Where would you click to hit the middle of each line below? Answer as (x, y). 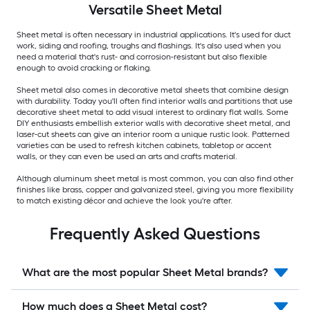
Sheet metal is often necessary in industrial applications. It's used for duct (154, 34)
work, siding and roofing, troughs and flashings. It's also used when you (149, 45)
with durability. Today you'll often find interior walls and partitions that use (155, 101)
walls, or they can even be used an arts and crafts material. (127, 156)
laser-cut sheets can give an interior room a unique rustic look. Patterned (153, 134)
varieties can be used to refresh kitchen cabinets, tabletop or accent (144, 145)
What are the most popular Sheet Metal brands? (145, 272)
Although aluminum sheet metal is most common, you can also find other (155, 178)
